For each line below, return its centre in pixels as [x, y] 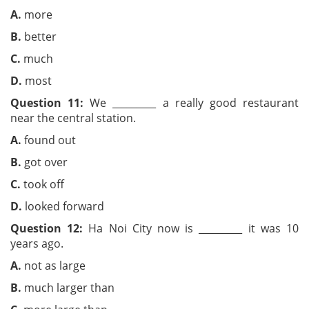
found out [68, 140]
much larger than [107, 288]
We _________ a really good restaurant [191, 103]
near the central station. [73, 118]
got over [54, 162]
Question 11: [47, 103]
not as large [120, 266]
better [60, 37]
